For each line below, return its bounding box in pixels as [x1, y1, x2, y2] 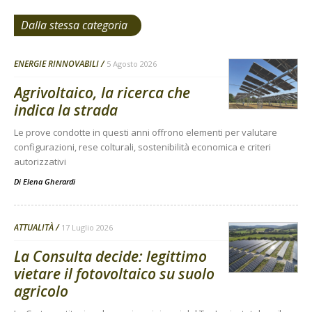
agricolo [14, 281, 68, 302]
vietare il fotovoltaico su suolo [14, 264, 214, 284]
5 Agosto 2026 [107, 58, 157, 70]
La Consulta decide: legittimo [14, 247, 207, 267]
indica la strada [14, 100, 118, 120]
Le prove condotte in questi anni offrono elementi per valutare [14, 126, 277, 139]
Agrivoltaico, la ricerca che [14, 83, 190, 103]
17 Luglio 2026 [61, 222, 113, 233]
